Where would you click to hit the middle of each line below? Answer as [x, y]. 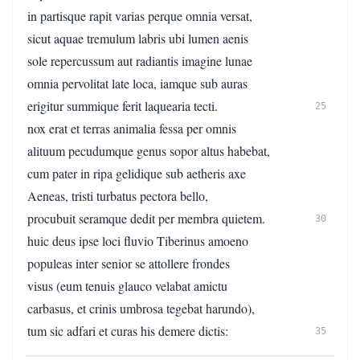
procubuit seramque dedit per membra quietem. [146, 218]
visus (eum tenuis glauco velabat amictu [127, 286]
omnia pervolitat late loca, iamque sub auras [137, 83]
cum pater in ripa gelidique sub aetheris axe [137, 173]
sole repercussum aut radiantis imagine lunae [140, 61]
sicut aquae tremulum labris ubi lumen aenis [138, 38]
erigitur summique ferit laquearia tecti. [123, 106]
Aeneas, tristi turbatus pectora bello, [118, 196]
